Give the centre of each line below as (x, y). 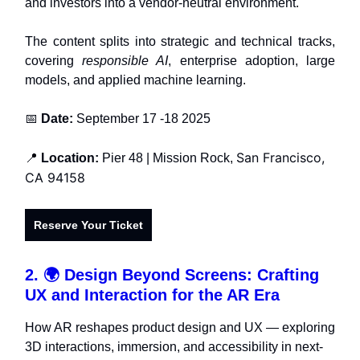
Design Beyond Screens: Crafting (192, 274)
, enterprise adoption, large (252, 60)
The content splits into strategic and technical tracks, (180, 41)
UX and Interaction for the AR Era (152, 295)
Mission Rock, (193, 157)
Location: (70, 157)
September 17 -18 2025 (143, 118)
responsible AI (125, 60)
